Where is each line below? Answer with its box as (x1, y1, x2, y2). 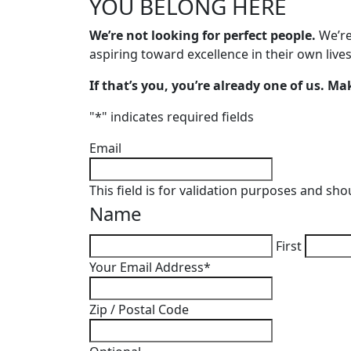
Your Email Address (89, 259, 204, 276)
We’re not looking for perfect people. (89, 27, 316, 44)
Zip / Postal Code (89, 301, 189, 318)
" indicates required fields (102, 108, 254, 125)
